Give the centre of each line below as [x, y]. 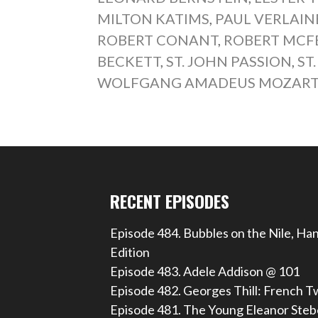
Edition [130, 252]
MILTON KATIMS [154, 18]
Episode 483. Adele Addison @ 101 [204, 271]
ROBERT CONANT [158, 40]
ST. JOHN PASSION [229, 61]
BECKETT [129, 61]
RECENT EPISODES [169, 201]
